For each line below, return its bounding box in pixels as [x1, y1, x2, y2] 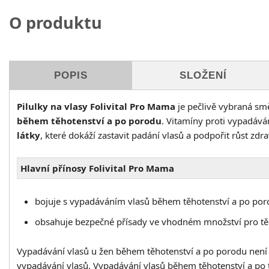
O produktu [9, 11, 102, 34]
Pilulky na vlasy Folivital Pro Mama [17, 100, 175, 113]
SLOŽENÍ [179, 70, 227, 82]
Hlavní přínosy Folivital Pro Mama [20, 162, 174, 175]
